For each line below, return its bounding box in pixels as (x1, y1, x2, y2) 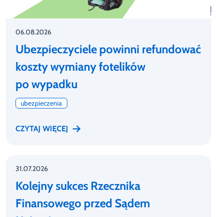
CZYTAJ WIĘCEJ (15, 124, 68, 134)
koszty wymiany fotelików (15, 60, 145, 74)
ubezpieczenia (21, 99, 62, 108)
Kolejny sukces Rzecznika (15, 179, 140, 193)
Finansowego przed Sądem (15, 196, 150, 211)
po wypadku (15, 77, 77, 92)
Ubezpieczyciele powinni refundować (15, 42, 201, 57)
